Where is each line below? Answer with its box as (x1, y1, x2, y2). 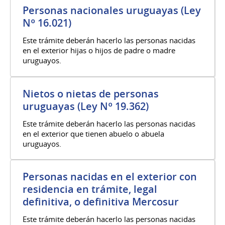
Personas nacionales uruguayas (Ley (23, 3, 201, 17)
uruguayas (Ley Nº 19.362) (23, 99, 149, 113)
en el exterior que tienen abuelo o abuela (23, 128, 164, 139)
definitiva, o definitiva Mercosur (23, 195, 179, 209)
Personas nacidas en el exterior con (23, 170, 197, 184)
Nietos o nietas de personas (23, 86, 159, 100)
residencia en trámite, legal (23, 182, 157, 196)
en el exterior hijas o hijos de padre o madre (23, 45, 175, 55)
